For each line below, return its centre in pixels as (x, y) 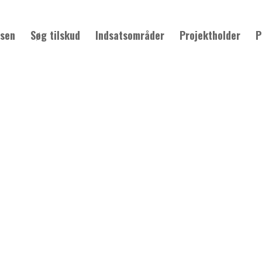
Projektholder (210, 35)
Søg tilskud (55, 35)
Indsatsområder (130, 35)
